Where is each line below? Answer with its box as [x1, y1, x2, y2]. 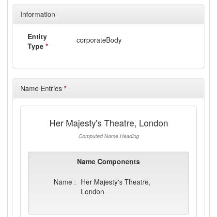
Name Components [77, 156, 140, 166]
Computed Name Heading [78, 132, 139, 139]
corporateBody [77, 35, 122, 45]
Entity [28, 31, 47, 41]
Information [20, 9, 55, 19]
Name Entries [20, 83, 64, 93]
